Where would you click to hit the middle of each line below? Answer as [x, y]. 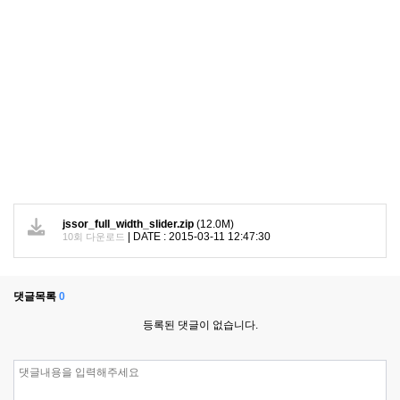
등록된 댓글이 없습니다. [200, 325]
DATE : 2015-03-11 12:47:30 [202, 236]
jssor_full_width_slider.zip [128, 224]
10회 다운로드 [94, 236]
